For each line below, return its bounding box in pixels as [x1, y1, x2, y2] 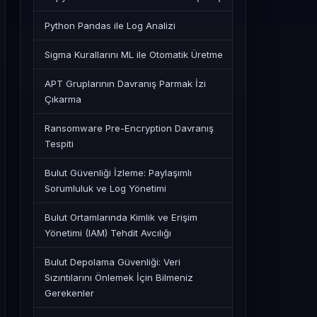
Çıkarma [45, 93, 81, 105]
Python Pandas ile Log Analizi [45, 20, 175, 31]
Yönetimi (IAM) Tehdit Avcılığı [45, 227, 171, 238]
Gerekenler [45, 287, 94, 299]
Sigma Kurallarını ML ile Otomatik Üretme [45, 49, 223, 60]
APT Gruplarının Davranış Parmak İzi [45, 78, 206, 89]
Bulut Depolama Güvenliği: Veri [45, 256, 180, 267]
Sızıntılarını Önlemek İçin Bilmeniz [45, 272, 193, 283]
